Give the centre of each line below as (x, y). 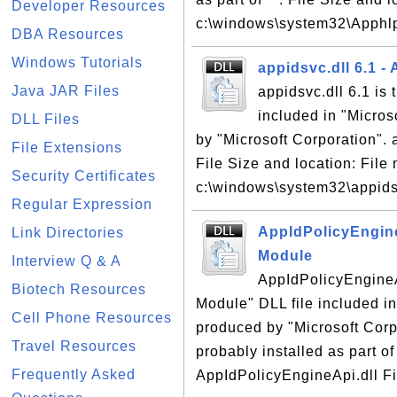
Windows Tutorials (77, 62)
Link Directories (68, 233)
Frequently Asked (74, 374)
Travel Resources (74, 346)
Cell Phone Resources (92, 318)
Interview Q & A (66, 261)
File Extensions (67, 148)
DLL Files (46, 119)
